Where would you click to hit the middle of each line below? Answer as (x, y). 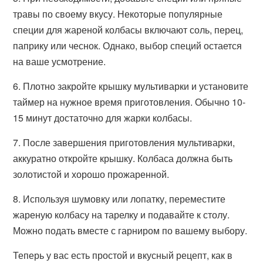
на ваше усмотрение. (60, 61)
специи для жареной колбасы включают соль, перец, (128, 30)
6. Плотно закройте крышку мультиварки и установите (131, 86)
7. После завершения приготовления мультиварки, (124, 142)
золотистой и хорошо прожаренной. (91, 174)
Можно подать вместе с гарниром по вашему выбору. (130, 230)
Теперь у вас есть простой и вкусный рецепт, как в (123, 255)
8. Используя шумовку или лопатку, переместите (119, 199)
